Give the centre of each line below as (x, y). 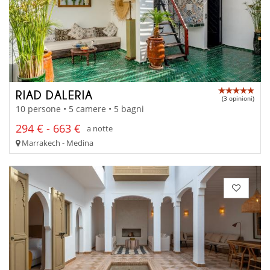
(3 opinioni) (238, 99)
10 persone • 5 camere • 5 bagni (80, 108)
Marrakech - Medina (57, 143)
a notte (100, 129)
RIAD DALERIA (54, 95)
